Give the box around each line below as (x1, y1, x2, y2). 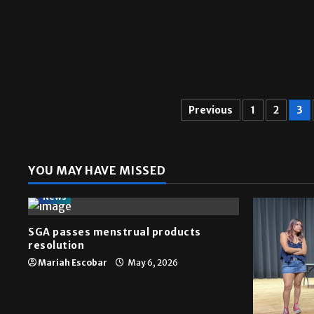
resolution (28, 239, 84, 252)
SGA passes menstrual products (28, 226, 201, 239)
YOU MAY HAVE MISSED (28, 163, 166, 178)
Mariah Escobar (38, 257, 107, 268)
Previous (189, 104, 233, 117)
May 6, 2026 (126, 257, 178, 268)
